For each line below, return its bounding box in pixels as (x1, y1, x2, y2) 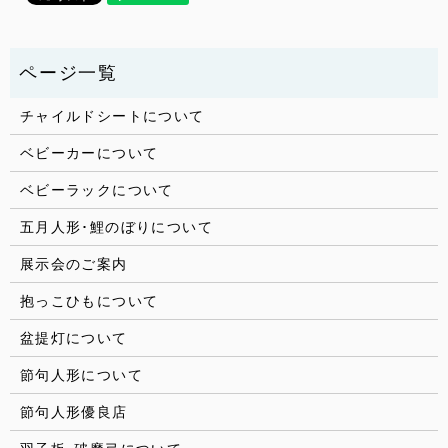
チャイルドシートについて (19, 107, 205, 124)
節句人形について (19, 366, 143, 383)
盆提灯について (19, 329, 128, 346)
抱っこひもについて (19, 292, 159, 309)
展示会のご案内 (19, 255, 128, 272)
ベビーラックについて (19, 181, 174, 198)
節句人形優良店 (19, 403, 128, 420)
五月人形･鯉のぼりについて (19, 218, 213, 235)
